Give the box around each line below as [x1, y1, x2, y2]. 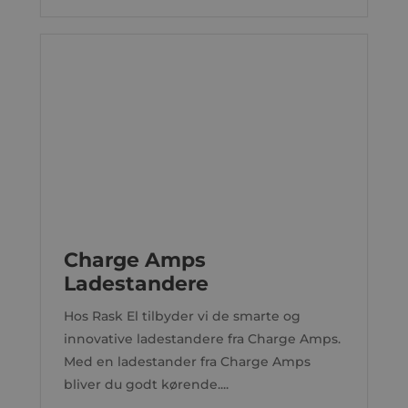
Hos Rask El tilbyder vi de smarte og [63, 308, 301, 324]
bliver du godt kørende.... [63, 376, 229, 393]
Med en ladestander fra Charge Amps [63, 353, 311, 370]
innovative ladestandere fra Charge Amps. [63, 331, 341, 347]
